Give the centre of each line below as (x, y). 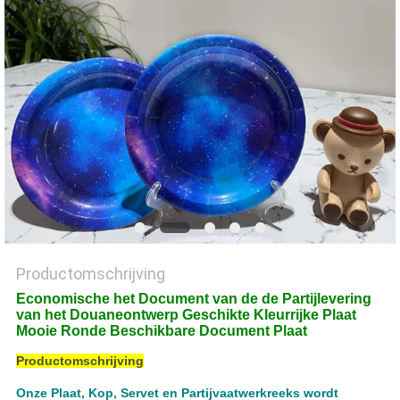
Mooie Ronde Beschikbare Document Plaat (161, 331)
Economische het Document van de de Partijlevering (193, 299)
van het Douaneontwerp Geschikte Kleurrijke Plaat (186, 315)
